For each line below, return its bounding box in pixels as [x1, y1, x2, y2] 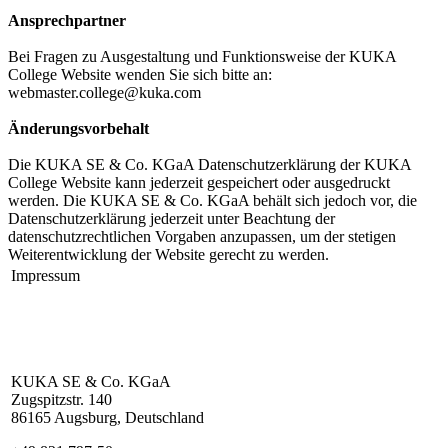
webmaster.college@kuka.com [8, 84, 201, 101]
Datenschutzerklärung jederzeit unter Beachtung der [8, 210, 335, 227]
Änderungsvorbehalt [8, 120, 149, 137]
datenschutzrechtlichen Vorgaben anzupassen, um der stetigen [8, 228, 396, 245]
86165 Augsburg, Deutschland [11, 409, 204, 426]
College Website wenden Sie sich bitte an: [8, 66, 272, 83]
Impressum [11, 267, 80, 284]
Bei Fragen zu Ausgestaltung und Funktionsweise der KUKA [8, 48, 396, 65]
